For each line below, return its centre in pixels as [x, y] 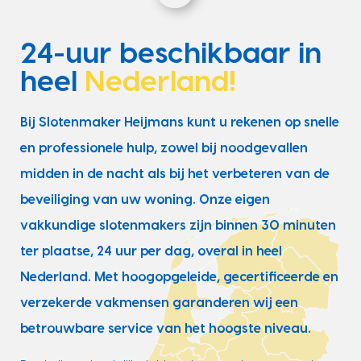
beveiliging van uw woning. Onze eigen [145, 199]
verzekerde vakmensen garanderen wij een [159, 303]
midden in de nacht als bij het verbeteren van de [174, 174]
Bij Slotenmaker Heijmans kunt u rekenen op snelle [179, 122]
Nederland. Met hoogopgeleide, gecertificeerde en [179, 277]
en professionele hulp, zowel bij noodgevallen [164, 148]
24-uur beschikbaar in [170, 54]
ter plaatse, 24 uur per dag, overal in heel [151, 251]
